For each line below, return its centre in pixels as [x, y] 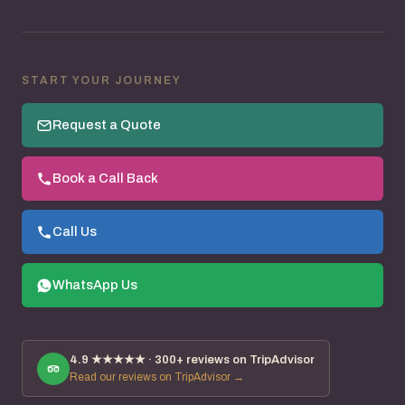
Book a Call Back [105, 179]
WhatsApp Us [95, 285]
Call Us [75, 232]
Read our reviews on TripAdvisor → [157, 377]
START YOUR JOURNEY [102, 81]
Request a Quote [107, 125]
